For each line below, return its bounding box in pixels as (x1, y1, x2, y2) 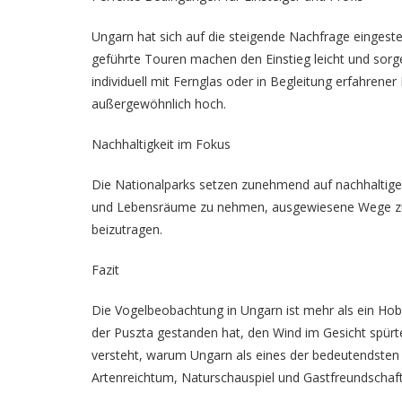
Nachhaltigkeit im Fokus (92, 135, 231, 153)
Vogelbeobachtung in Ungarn (115, 301, 283, 319)
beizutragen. (92, 221, 162, 238)
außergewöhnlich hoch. (92, 95, 226, 112)
